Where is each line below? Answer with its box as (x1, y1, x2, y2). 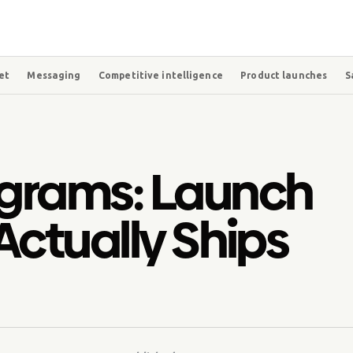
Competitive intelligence (98, 69, 223, 80)
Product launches (240, 69, 328, 80)
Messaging (27, 69, 81, 80)
